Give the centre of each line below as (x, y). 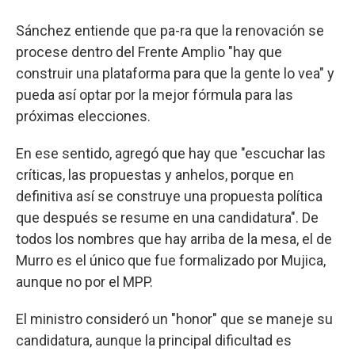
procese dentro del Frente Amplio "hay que (149, 52)
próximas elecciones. (83, 116)
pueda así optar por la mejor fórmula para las (155, 94)
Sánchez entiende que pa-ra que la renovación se (170, 30)
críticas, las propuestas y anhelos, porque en (155, 174)
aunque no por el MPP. (84, 281)
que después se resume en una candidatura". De (167, 217)
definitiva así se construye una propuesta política (169, 196)
